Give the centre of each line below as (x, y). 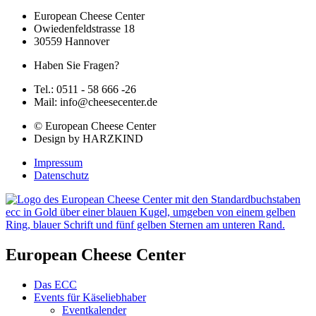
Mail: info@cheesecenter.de (96, 102)
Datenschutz (61, 176)
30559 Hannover (72, 42)
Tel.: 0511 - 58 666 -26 (85, 90)
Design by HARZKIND (89, 139)
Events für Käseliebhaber (90, 298)
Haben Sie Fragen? (77, 66)
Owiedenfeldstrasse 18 (84, 29)
